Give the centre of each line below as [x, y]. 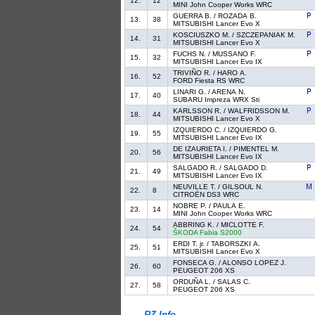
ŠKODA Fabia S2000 [208, 233]
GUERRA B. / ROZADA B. [215, 16]
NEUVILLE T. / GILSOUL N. [218, 187]
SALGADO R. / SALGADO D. [221, 168]
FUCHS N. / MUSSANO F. [215, 54]
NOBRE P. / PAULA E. [210, 206]
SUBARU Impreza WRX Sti [217, 100]
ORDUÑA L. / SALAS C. [212, 282]
